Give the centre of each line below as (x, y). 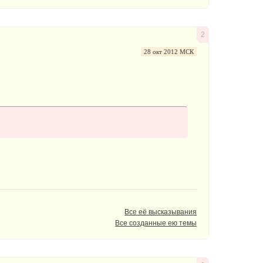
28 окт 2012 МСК (169, 51)
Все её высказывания (161, 212)
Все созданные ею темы (156, 223)
